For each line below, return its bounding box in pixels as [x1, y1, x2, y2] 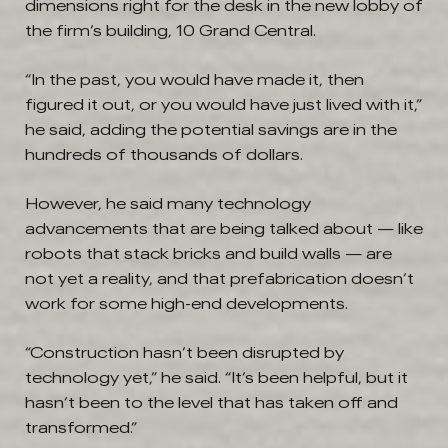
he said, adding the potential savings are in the [25, 121, 397, 138]
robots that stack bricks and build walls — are [25, 245, 392, 262]
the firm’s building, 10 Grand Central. [25, 22, 316, 39]
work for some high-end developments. [25, 295, 348, 312]
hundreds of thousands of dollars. [25, 146, 303, 163]
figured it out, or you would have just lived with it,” [25, 96, 422, 113]
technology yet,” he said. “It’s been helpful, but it [25, 369, 408, 386]
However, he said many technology [25, 195, 311, 212]
